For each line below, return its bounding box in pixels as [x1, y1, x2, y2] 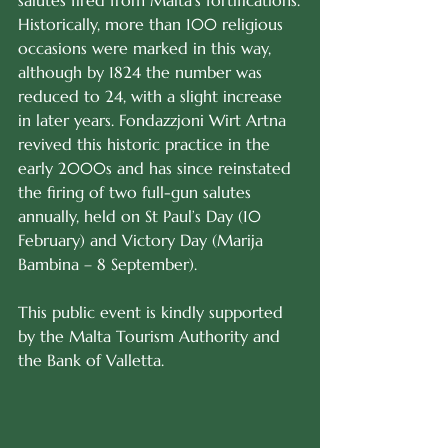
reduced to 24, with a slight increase [18, 86, 287, 106]
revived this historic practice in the [18, 134, 275, 154]
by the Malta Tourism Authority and [18, 326, 285, 346]
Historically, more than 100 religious [18, 14, 288, 34]
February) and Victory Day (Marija [18, 230, 268, 250]
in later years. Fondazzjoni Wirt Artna [18, 110, 291, 130]
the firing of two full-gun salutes [18, 182, 256, 202]
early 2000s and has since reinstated [18, 158, 296, 178]
